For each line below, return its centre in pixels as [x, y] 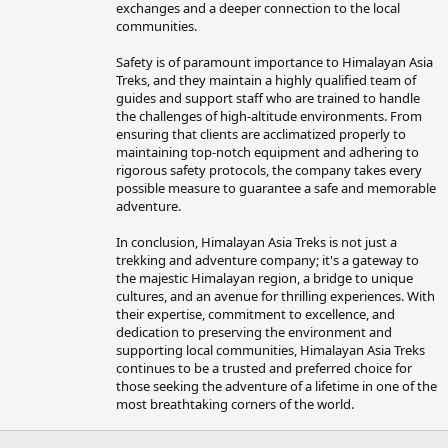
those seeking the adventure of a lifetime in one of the [276, 386]
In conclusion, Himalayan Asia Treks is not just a [256, 242]
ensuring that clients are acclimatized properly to [261, 134]
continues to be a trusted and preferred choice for [264, 368]
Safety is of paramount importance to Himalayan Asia [274, 62]
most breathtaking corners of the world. [235, 404]
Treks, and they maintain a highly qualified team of [266, 80]
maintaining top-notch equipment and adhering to [267, 152]
